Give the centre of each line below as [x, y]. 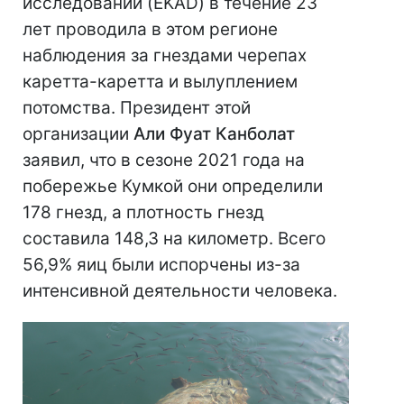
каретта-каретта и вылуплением [160, 82]
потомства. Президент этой [137, 108]
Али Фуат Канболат [214, 134]
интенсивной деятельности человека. [180, 291]
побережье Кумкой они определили [173, 187]
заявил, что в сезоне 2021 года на [164, 161]
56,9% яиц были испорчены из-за [161, 265]
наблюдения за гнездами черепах [165, 56]
